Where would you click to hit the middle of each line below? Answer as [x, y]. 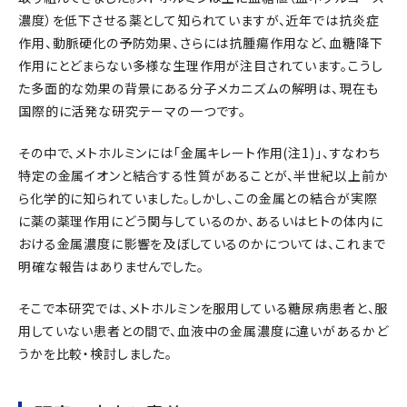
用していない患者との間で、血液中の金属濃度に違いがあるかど [203, 330]
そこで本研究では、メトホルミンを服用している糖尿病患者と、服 [203, 308]
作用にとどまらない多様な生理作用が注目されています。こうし [201, 65]
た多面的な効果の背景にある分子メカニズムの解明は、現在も [199, 88]
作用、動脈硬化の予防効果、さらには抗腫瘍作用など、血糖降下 [201, 42]
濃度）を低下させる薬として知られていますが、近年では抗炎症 [199, 20]
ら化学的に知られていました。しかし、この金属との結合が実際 [198, 198]
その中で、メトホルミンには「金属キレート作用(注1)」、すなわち [199, 152]
